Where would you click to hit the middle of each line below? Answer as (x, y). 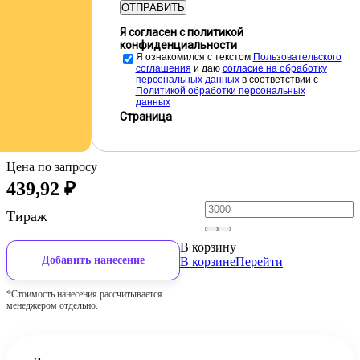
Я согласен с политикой (181, 32)
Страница (145, 117)
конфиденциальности (178, 45)
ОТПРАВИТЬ (153, 8)
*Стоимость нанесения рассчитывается (84, 294)
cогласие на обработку (274, 68)
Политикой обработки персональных (220, 91)
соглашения (163, 68)
